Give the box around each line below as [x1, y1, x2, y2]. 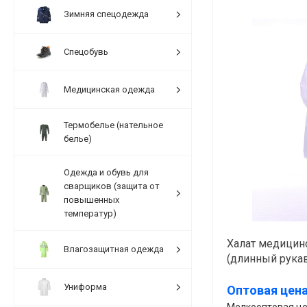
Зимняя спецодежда [64, 8, 149, 19]
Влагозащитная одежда [64, 243, 164, 254]
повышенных [64, 194, 119, 205]
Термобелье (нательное [64, 119, 163, 130]
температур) [64, 208, 116, 219]
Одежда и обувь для [64, 167, 149, 177]
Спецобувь [64, 46, 108, 57]
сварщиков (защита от [64, 180, 160, 191]
